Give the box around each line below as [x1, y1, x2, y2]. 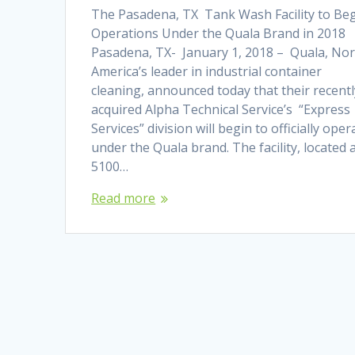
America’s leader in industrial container [91, 62, 323, 80]
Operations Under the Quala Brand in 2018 [91, 24, 349, 42]
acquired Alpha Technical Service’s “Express [91, 100, 351, 118]
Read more [91, 189, 156, 207]
